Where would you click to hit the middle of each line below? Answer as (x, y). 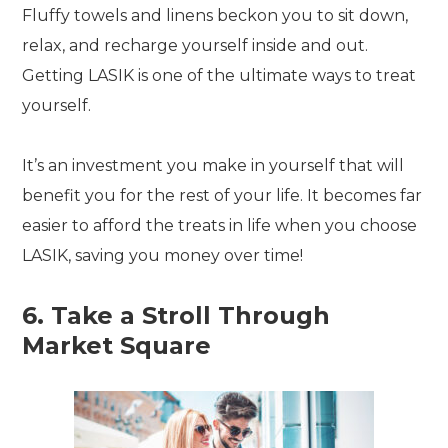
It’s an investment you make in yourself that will (213, 165)
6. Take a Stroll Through (176, 315)
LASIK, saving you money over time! (163, 255)
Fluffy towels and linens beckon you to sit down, (215, 15)
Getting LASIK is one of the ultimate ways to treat (219, 75)
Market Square (117, 345)
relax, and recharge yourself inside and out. (195, 45)
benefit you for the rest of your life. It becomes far (222, 195)
